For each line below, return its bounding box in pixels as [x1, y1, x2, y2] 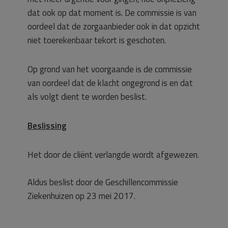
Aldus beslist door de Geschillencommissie [27, 176, 178, 189]
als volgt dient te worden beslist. [27, 90, 147, 103]
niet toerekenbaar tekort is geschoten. [27, 34, 166, 47]
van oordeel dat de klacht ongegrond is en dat [27, 76, 193, 90]
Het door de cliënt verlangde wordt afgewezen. [27, 148, 199, 161]
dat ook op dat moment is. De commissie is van [27, 6, 196, 19]
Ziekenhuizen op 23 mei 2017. [27, 189, 135, 203]
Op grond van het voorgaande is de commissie [27, 63, 192, 76]
